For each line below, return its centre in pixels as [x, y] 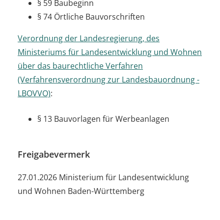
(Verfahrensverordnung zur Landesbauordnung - [109, 79]
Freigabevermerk [54, 154]
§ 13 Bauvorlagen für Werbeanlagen [103, 119]
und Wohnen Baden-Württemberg [81, 191]
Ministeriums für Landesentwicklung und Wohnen [110, 52]
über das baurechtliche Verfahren [80, 66]
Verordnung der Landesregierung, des [89, 38]
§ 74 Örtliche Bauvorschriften [91, 16]
